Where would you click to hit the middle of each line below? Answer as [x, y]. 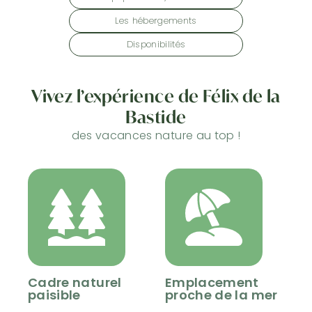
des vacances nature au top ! [156, 136]
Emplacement [212, 283]
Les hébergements [156, 21]
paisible [54, 295]
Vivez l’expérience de [117, 96]
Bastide [156, 117]
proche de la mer [221, 295]
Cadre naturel [75, 283]
